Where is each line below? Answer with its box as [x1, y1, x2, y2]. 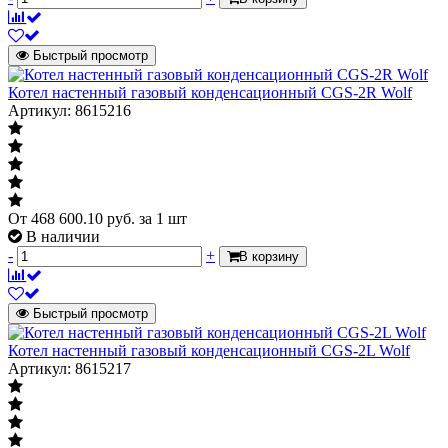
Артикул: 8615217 [8, 359, 131, 377]
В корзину [239, 248, 299, 264]
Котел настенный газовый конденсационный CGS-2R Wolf [8, 83, 412, 101]
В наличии [26, 227, 100, 245]
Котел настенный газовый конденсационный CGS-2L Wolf [8, 341, 410, 359]
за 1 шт [139, 209, 187, 227]
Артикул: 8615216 [8, 101, 131, 119]
